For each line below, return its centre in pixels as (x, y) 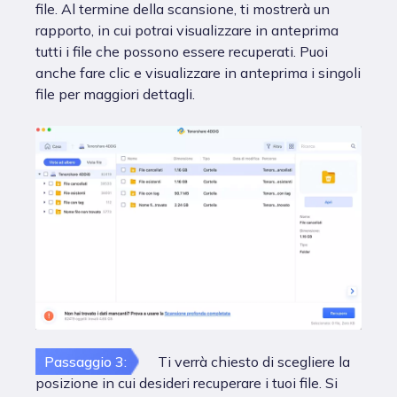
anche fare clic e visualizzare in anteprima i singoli (198, 73)
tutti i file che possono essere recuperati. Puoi (182, 51)
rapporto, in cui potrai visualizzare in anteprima (187, 30)
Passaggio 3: (86, 362)
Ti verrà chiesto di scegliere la (252, 362)
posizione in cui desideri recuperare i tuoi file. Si (187, 383)
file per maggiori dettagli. (115, 94)
